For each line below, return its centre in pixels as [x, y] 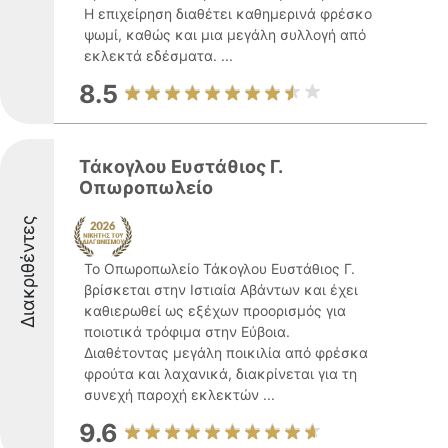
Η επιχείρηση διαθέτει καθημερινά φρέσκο [228, 13]
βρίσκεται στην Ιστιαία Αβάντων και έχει [221, 289]
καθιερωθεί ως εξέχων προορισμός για [215, 310]
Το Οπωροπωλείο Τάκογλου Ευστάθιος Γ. [219, 268]
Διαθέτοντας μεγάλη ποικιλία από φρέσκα [226, 352]
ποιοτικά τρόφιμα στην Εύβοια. [187, 331]
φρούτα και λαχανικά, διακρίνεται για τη [220, 373]
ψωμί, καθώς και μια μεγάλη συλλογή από [225, 34]
